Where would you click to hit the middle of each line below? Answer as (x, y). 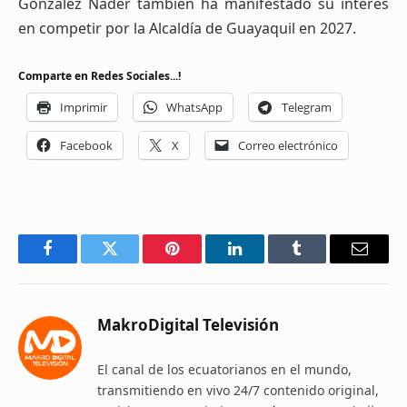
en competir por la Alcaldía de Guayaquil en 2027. (187, 28)
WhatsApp (194, 108)
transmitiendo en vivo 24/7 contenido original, (238, 391)
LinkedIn (263, 262)
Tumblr (320, 262)
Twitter (132, 262)
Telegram (307, 108)
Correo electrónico (288, 146)
